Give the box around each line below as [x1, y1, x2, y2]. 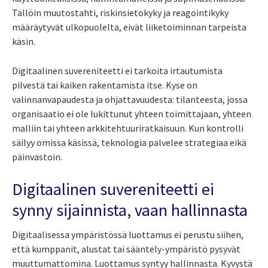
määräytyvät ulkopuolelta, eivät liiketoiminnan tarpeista [12, 20, 246, 33]
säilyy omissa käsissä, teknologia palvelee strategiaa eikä [12, 136, 246, 148]
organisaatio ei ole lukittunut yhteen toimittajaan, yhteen [12, 107, 251, 120]
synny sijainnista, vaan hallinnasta [12, 199, 248, 221]
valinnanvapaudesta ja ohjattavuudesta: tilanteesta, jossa [12, 93, 248, 105]
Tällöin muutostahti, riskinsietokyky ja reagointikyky [12, 6, 229, 19]
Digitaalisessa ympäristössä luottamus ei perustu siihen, [12, 228, 243, 240]
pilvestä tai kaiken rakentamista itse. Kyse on [12, 78, 197, 91]
